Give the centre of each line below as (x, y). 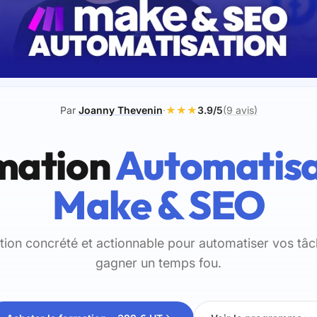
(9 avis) (240, 110)
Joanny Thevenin (120, 110)
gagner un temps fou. (158, 263)
